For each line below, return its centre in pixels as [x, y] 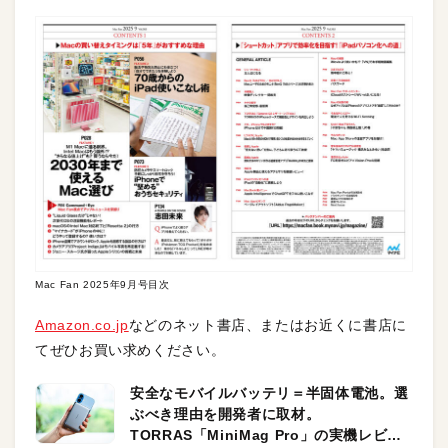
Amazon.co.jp [82, 325]
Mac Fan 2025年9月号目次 [102, 285]
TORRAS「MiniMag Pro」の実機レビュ [266, 435]
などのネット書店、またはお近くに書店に [267, 325]
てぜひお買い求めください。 [130, 350]
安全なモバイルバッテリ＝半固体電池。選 [269, 393]
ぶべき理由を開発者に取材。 [225, 414]
